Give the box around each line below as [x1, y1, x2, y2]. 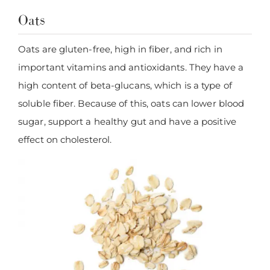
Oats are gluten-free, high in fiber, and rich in [18, 43, 222, 55]
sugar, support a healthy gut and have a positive [18, 116, 236, 128]
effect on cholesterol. [18, 134, 112, 146]
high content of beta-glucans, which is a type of [18, 80, 232, 92]
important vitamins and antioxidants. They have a [18, 61, 243, 74]
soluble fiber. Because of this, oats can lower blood [18, 98, 245, 110]
